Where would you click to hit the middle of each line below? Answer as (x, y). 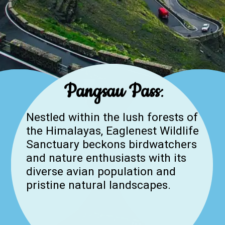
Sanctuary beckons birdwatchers (112, 144)
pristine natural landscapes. (99, 185)
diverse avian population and (101, 171)
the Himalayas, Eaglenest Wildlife (113, 131)
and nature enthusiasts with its (106, 158)
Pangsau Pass (111, 91)
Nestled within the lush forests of (112, 117)
